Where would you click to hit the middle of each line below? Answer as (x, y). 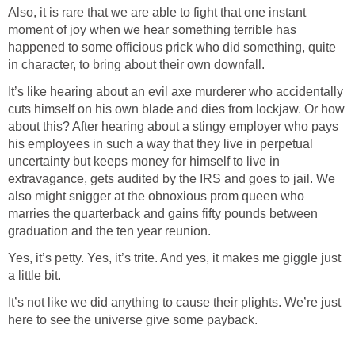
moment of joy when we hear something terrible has (152, 30)
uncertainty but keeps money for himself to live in (144, 162)
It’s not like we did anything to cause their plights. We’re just (174, 303)
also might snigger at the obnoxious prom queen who (156, 197)
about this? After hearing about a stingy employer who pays (173, 127)
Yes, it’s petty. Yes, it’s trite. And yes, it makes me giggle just (174, 258)
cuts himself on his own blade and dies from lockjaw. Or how (176, 109)
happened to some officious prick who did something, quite (172, 48)
